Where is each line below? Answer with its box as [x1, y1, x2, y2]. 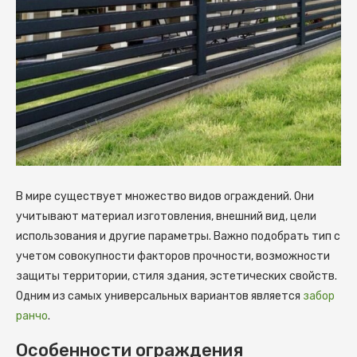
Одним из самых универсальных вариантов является [16, 288, 303, 303]
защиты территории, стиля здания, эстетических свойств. [16, 269, 337, 283]
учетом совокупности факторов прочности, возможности [16, 249, 330, 263]
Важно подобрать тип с [214, 229, 340, 243]
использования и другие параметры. [16, 229, 214, 243]
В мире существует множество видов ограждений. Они [16, 189, 314, 203]
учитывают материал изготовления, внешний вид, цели [16, 209, 316, 223]
